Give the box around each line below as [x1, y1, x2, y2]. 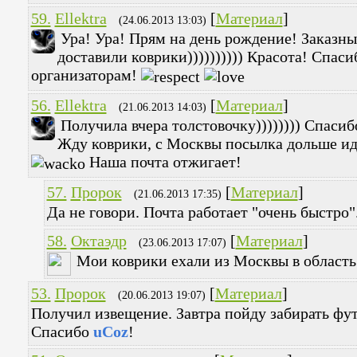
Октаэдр [70, 232, 127, 250]
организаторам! [30, 66, 141, 84]
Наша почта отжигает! [84, 153, 241, 171]
